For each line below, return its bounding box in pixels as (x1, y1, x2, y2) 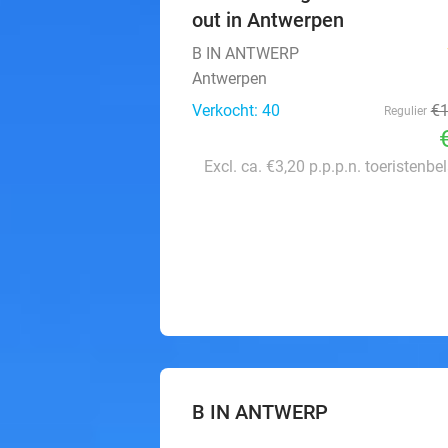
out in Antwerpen (192, 8, 344, 32)
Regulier (383, 104, 427, 118)
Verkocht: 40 (192, 101, 280, 120)
